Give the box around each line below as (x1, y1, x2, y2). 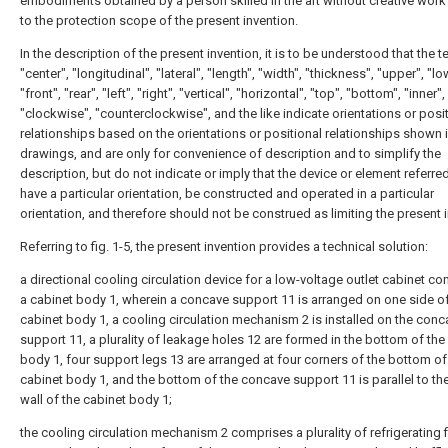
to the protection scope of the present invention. (20, 13, 298, 28)
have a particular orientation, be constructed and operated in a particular (20, 186, 434, 201)
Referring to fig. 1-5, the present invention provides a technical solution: (20, 239, 428, 254)
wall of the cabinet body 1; (20, 392, 172, 407)
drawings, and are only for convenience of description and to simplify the (20, 146, 441, 161)
